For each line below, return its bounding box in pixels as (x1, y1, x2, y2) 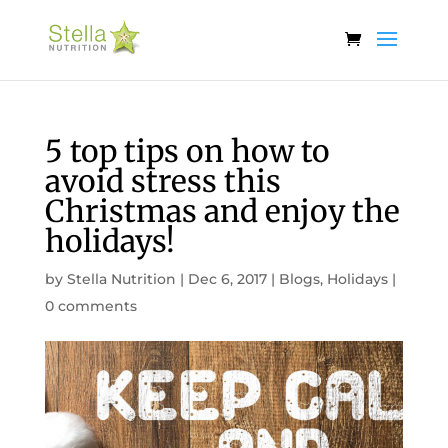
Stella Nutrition (66, 270, 176, 288)
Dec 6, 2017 (187, 270, 267, 288)
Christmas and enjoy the (44, 192, 400, 230)
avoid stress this (44, 162, 281, 200)
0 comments (44, 297, 137, 315)
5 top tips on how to (44, 132, 330, 170)
